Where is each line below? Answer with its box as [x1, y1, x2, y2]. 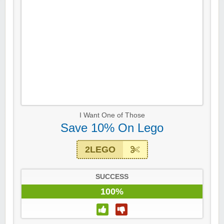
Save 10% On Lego [60, 121, 163, 135]
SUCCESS [95, 173, 128, 181]
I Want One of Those [79, 111, 145, 119]
